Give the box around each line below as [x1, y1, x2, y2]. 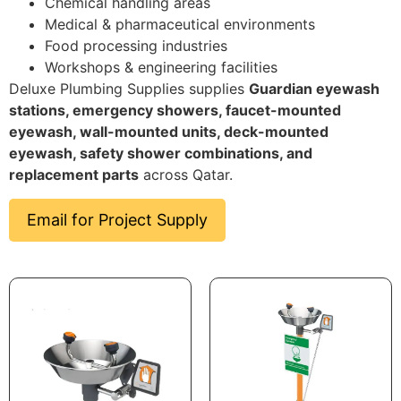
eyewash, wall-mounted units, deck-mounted [9, 123, 328, 141]
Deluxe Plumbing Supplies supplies [9, 80, 249, 98]
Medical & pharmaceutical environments [45, 15, 315, 34]
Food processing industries [45, 37, 227, 55]
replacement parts [9, 166, 139, 184]
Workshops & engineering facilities [45, 58, 277, 77]
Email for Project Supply [27, 209, 208, 229]
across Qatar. [139, 166, 233, 184]
